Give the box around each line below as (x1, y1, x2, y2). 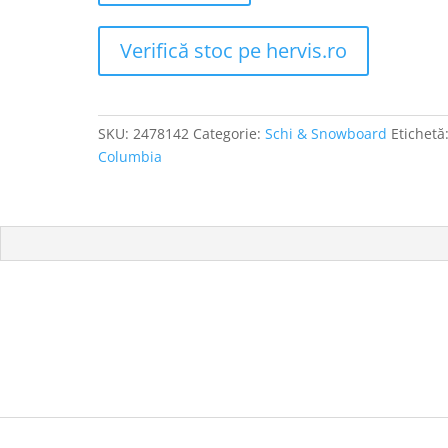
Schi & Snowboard (265, 124, 388, 143)
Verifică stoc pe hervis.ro (120, 37, 348, 64)
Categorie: (193, 124, 266, 143)
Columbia (98, 147, 163, 166)
